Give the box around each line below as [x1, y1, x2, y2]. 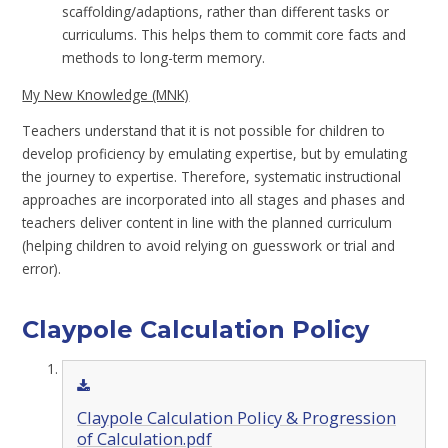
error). [22, 259, 62, 279]
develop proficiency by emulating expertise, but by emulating [22, 144, 408, 164]
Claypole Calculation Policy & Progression [76, 407, 396, 430]
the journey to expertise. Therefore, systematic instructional [22, 167, 402, 187]
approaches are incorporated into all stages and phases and [22, 190, 406, 210]
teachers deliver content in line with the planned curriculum [22, 213, 393, 233]
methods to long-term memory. [62, 47, 266, 67]
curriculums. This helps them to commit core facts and [62, 24, 407, 44]
